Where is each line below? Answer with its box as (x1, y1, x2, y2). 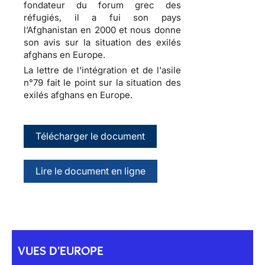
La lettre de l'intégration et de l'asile (24, 64, 181, 76)
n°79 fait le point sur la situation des (24, 76, 181, 88)
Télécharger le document (35, 130, 145, 142)
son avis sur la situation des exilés (24, 36, 181, 48)
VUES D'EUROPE (18, 243, 104, 258)
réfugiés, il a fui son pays (24, 11, 181, 23)
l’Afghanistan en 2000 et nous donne (24, 24, 181, 35)
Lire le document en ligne (35, 164, 146, 177)
